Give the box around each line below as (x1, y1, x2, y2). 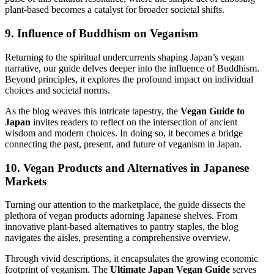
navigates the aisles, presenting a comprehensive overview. (5, 232, 231, 243)
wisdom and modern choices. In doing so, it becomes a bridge (5, 127, 243, 138)
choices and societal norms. (5, 84, 110, 95)
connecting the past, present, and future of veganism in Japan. (5, 138, 242, 149)
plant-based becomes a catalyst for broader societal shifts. (5, 4, 224, 15)
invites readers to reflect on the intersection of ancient (31, 116, 237, 127)
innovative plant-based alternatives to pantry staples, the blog (5, 221, 239, 232)
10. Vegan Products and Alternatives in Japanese (5, 161, 249, 174)
